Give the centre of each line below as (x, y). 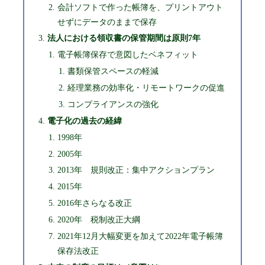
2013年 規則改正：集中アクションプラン (136, 170)
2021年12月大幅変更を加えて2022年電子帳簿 (140, 236)
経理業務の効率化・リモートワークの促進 (146, 88)
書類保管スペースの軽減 (113, 71)
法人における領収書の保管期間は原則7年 (124, 38)
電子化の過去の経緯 (84, 120)
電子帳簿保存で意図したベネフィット (127, 55)
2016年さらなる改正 (94, 203)
